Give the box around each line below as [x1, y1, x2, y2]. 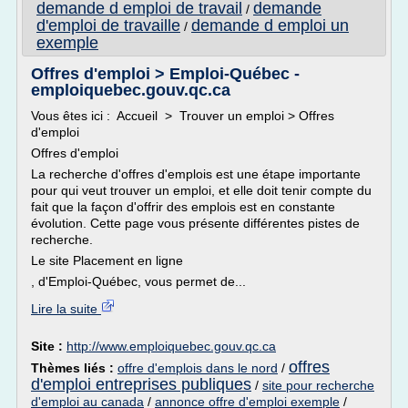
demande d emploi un [191, 16, 349, 35]
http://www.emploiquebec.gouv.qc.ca [66, 339, 276, 353]
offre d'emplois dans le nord [117, 361, 278, 375]
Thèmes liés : [31, 361, 117, 375]
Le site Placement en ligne [31, 253, 183, 268]
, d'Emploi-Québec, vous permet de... [31, 274, 246, 289]
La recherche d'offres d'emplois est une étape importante [31, 167, 361, 181]
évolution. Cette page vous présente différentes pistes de [31, 216, 360, 230]
